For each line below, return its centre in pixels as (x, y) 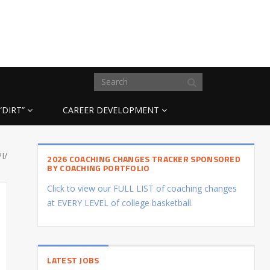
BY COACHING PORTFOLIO (99, 168)
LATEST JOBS (73, 260)
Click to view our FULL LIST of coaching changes (142, 188)
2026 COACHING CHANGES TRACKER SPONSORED (144, 159)
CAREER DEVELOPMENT (111, 110)
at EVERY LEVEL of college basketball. (120, 202)
